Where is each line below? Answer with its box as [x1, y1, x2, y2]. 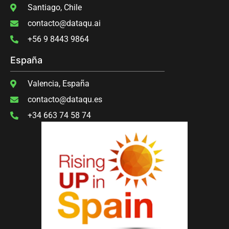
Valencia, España [28, 78, 89, 88]
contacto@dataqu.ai [28, 18, 101, 28]
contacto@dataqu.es [28, 94, 102, 104]
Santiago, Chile [28, 2, 82, 12]
